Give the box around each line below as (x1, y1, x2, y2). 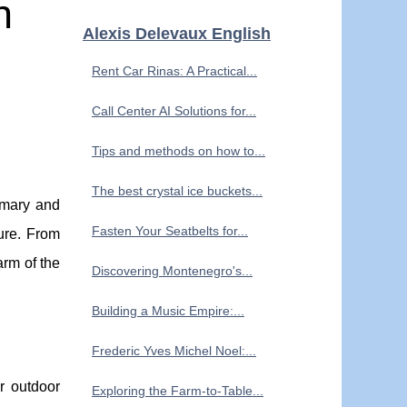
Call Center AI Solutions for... (92, 104, 256, 118)
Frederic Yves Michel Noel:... (92, 343, 256, 358)
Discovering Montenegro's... (92, 263, 253, 278)
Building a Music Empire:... (92, 303, 244, 318)
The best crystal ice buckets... (92, 184, 263, 198)
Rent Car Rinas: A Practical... (92, 64, 257, 78)
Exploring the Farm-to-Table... (92, 383, 263, 398)
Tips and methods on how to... (92, 144, 265, 158)
